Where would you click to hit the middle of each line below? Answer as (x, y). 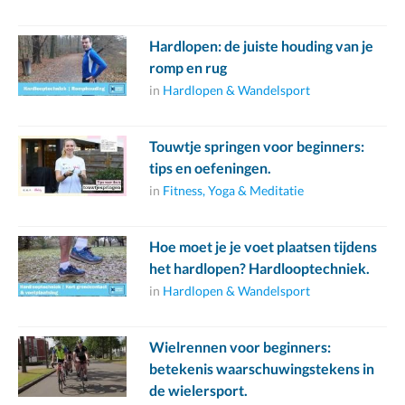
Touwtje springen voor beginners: (257, 146)
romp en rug (188, 68)
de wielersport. (198, 391)
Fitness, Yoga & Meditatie (233, 191)
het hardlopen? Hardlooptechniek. (259, 268)
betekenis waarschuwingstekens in (262, 369)
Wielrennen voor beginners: (240, 347)
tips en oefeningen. (210, 168)
